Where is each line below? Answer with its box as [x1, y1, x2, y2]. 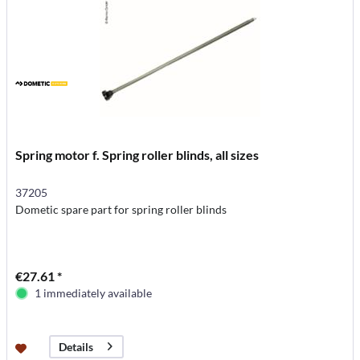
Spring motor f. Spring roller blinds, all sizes [15, 146, 260, 162]
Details [59, 339, 94, 354]
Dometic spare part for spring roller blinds [15, 202, 227, 216]
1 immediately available [35, 285, 153, 300]
